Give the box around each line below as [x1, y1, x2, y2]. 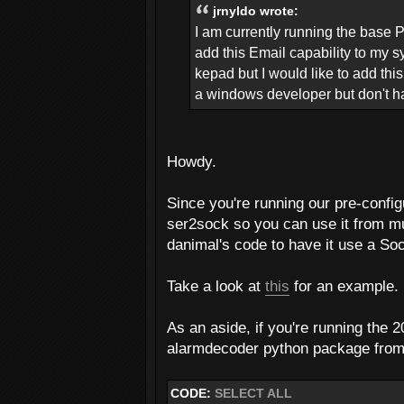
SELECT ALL [215, 387, 292, 401]
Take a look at [167, 278, 265, 296]
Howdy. [167, 153, 216, 171]
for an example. [289, 278, 399, 296]
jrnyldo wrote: [213, 4, 298, 19]
